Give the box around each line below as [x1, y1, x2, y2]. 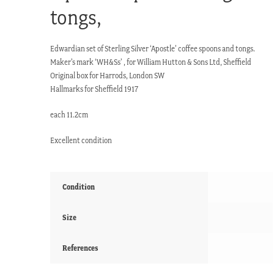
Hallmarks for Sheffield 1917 [50, 84, 139, 94]
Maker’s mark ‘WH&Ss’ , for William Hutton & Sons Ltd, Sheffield [50, 57, 252, 67]
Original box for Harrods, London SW [50, 71, 165, 81]
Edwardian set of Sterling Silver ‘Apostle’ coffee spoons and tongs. [50, 44, 256, 54]
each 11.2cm [50, 110, 89, 120]
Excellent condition [50, 136, 113, 146]
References [62, 243, 98, 253]
